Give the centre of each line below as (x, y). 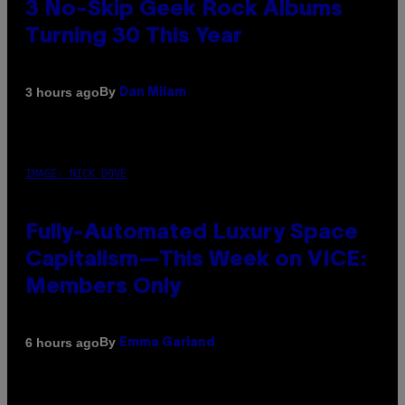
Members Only (103, 288)
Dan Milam (153, 93)
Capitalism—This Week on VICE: (196, 261)
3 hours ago (62, 92)
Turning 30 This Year (134, 38)
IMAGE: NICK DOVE (76, 174)
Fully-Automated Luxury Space (192, 234)
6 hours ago (62, 342)
